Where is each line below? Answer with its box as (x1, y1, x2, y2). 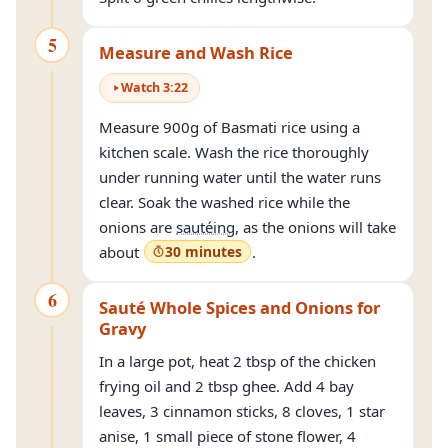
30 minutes (165, 242, 242, 261)
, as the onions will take (235, 217, 396, 237)
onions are (99, 217, 176, 237)
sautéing (176, 217, 235, 237)
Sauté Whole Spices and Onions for (99, 296, 380, 319)
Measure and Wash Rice (99, 41, 293, 64)
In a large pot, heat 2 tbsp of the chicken (99, 351, 376, 371)
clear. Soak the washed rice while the (99, 192, 350, 212)
